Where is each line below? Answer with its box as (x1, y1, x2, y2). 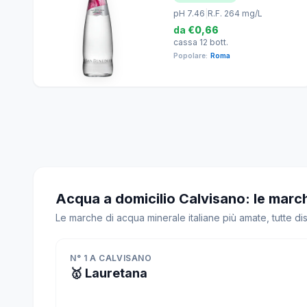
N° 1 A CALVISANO (70, 253, 152, 263)
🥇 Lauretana (70, 266, 147, 280)
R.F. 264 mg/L (208, 8, 262, 19)
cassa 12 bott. (173, 36, 228, 47)
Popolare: (173, 51, 208, 60)
